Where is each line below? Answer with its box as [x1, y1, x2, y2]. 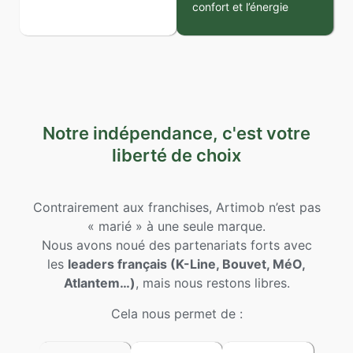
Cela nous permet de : [110, 305, 243, 321]
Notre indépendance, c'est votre [43, 123, 310, 144]
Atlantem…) [63, 275, 136, 292]
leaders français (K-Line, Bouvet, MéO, [68, 256, 306, 273]
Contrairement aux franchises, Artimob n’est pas [32, 199, 321, 216]
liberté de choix [112, 145, 241, 166]
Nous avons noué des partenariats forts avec [41, 237, 312, 254]
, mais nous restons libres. [135, 275, 290, 292]
